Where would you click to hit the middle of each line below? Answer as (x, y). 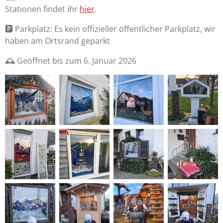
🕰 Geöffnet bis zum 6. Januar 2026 (71, 61)
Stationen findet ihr (42, 9)
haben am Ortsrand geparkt (57, 41)
